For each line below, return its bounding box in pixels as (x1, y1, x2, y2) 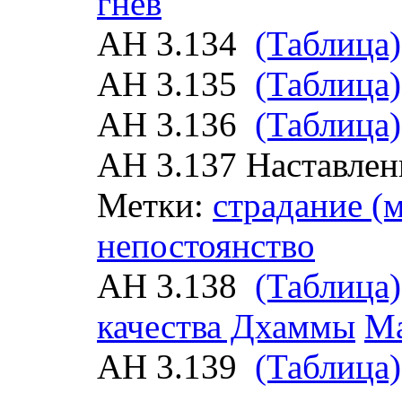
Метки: (97, 186, 213, 224)
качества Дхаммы (97, 307, 355, 345)
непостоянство (97, 226, 315, 265)
